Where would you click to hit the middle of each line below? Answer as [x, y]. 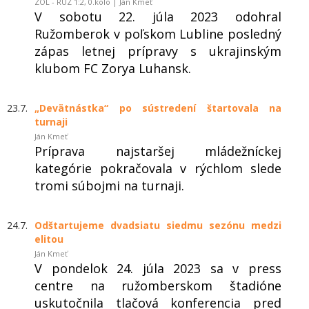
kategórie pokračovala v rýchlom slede [158, 168]
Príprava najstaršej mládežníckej [158, 151]
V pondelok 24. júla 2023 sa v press [158, 268]
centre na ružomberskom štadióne [158, 285]
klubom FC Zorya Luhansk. [113, 68]
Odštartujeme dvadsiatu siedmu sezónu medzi [158, 225]
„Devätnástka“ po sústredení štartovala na [158, 108]
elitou [49, 239]
